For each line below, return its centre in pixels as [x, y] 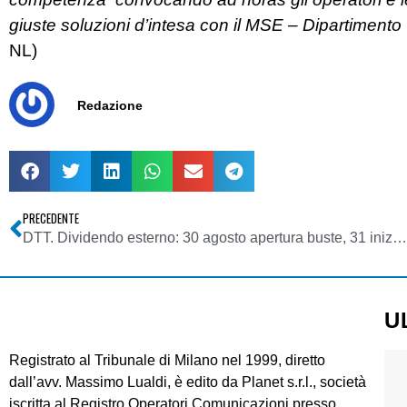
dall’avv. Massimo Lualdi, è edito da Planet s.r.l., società [188, 382]
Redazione [110, 105]
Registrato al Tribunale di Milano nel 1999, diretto [167, 361]
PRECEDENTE [51, 219]
